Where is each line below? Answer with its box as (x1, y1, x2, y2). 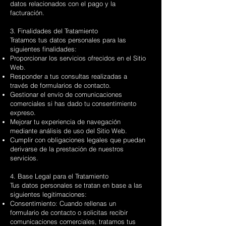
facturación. (10, 9, 44, 17)
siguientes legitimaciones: (10, 190, 87, 198)
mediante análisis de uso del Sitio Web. (10, 127, 127, 135)
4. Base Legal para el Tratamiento (10, 172, 108, 180)
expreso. (10, 108, 36, 117)
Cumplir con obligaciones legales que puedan (10, 136, 145, 144)
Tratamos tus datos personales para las (10, 36, 126, 44)
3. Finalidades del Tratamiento (10, 27, 98, 35)
